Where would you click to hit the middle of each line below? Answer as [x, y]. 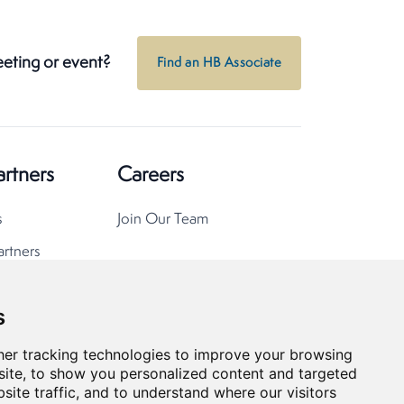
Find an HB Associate [219, 64]
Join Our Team [163, 220]
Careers [151, 176]
